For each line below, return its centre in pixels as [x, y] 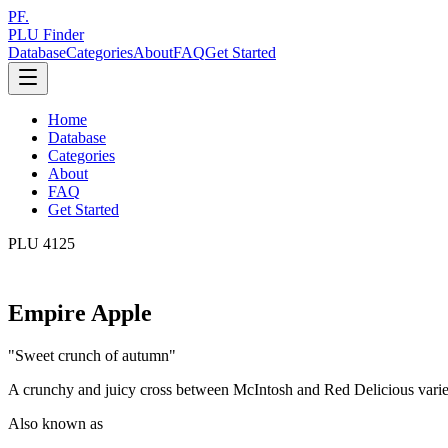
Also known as [55, 423]
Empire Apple [80, 312]
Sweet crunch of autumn [92, 355]
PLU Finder [46, 34]
